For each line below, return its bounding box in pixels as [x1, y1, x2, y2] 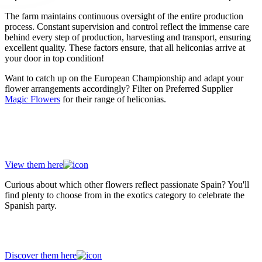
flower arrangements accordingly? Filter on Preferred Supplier [5, 84, 233, 94]
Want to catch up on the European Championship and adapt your [5, 73, 243, 84]
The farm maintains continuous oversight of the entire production [5, 11, 243, 22]
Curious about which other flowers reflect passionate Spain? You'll [5, 179, 249, 189]
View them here [5, 159, 63, 170]
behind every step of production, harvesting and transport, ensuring [5, 32, 251, 43]
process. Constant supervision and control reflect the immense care [5, 22, 249, 32]
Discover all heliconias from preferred [5, 116, 235, 132]
